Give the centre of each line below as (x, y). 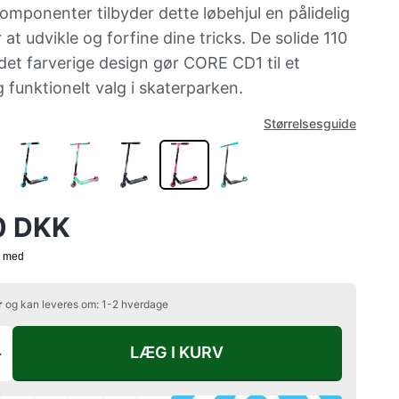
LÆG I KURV (177, 352)
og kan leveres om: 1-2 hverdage (85, 304)
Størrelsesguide (309, 123)
